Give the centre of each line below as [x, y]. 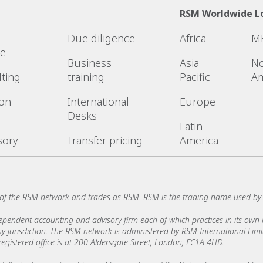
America [199, 140]
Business [90, 63]
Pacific [195, 77]
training [86, 77]
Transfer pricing [105, 140]
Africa [193, 38]
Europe [197, 101]
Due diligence [102, 38]
